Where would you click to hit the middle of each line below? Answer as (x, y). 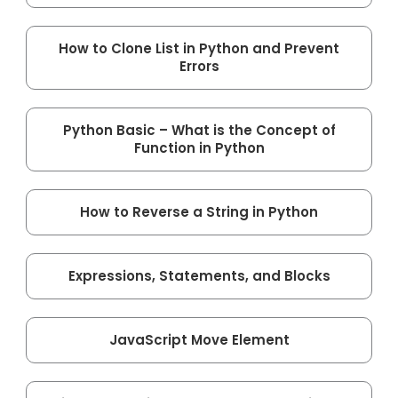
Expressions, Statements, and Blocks (199, 275)
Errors (199, 66)
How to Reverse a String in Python (199, 211)
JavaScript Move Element (199, 339)
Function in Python (199, 147)
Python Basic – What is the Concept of (199, 130)
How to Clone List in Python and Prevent (199, 48)
